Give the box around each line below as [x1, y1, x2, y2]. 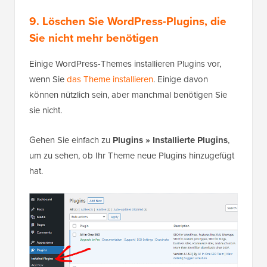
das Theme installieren [67, 73, 153, 86]
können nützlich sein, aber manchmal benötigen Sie [29, 88, 227, 102]
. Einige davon [153, 73, 208, 86]
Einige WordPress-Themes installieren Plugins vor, [29, 57, 221, 71]
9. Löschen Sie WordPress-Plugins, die [29, 13, 226, 30]
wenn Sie [29, 73, 67, 86]
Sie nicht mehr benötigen [29, 29, 159, 47]
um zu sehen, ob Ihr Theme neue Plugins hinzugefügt [29, 149, 234, 163]
